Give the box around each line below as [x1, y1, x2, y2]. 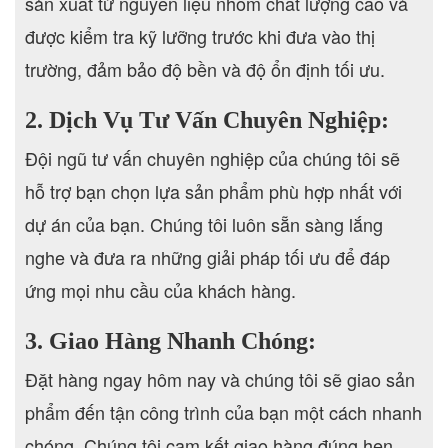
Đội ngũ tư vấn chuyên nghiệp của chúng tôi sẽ [25, 144, 400, 171]
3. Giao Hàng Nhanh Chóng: [25, 327, 316, 354]
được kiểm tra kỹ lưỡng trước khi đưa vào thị [25, 22, 375, 49]
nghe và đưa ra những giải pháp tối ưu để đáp [25, 243, 390, 270]
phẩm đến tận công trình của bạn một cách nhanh [25, 398, 422, 425]
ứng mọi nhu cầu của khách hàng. [25, 276, 296, 303]
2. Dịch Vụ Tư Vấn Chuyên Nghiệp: [25, 106, 389, 133]
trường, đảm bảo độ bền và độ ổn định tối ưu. [25, 55, 385, 82]
